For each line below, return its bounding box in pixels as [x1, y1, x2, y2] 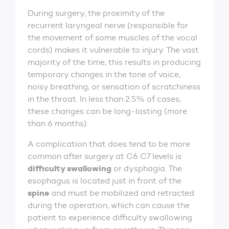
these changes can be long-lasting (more [28, 106, 187, 116]
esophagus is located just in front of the [28, 175, 181, 186]
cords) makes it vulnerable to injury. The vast [28, 44, 199, 55]
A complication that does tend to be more [28, 139, 190, 149]
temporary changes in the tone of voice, [28, 69, 180, 79]
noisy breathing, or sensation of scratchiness [28, 81, 200, 91]
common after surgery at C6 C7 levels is [28, 151, 181, 161]
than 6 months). [28, 118, 90, 128]
